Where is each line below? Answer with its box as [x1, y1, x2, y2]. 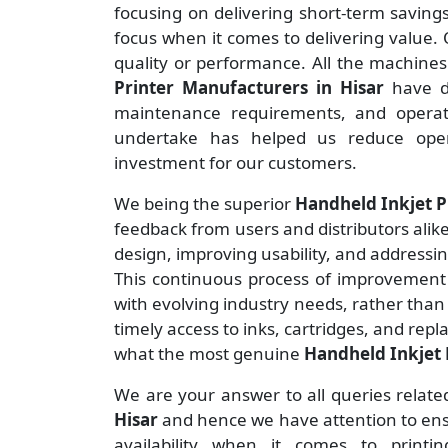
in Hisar [315, 76, 392, 100]
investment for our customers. [114, 151, 357, 175]
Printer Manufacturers [114, 76, 308, 100]
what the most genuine [114, 342, 304, 366]
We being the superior [114, 192, 295, 216]
